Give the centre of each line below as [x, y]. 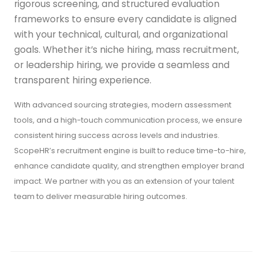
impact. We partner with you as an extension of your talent [124, 181]
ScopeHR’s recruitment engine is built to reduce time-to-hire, [130, 151]
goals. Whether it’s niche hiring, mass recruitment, [127, 50]
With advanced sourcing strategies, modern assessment [123, 105]
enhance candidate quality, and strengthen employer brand [129, 166]
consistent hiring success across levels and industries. [117, 136]
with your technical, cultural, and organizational [121, 35]
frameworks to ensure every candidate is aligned [125, 19]
